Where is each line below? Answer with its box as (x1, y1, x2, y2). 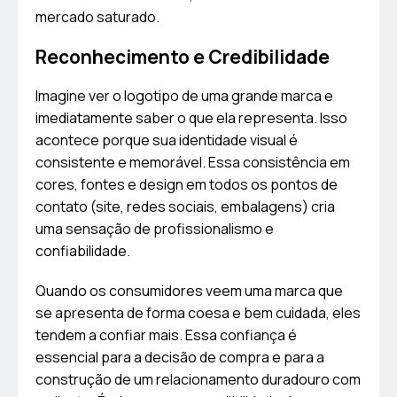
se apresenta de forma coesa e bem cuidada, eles (35, 303, 361, 323)
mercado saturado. (35, 7, 160, 27)
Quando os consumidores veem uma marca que (35, 281, 343, 301)
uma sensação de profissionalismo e (35, 219, 274, 239)
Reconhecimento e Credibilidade (35, 44, 330, 70)
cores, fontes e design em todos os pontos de (35, 175, 338, 195)
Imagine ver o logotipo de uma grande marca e (35, 86, 333, 106)
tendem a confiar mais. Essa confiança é (35, 325, 297, 346)
